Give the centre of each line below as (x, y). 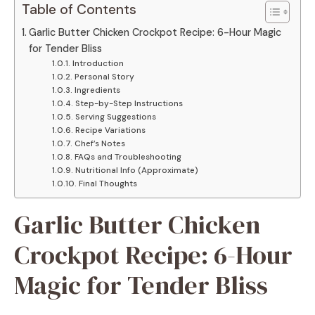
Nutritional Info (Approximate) (136, 170)
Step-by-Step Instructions (129, 103)
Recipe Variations (110, 130)
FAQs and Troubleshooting (128, 156)
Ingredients (97, 90)
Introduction (98, 63)
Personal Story (104, 76)
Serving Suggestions (115, 116)
